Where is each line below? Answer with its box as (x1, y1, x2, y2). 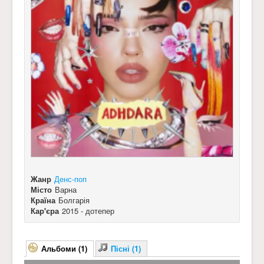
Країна (31, 194, 55, 206)
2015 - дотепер (62, 205, 114, 216)
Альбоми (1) (41, 243, 87, 254)
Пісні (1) (111, 243, 141, 254)
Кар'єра (31, 205, 59, 216)
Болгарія (58, 194, 90, 206)
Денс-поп (54, 173, 87, 184)
